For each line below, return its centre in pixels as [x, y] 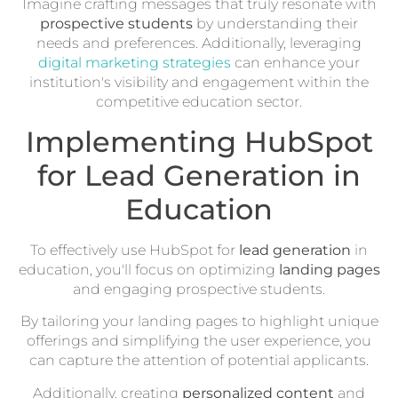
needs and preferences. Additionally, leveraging [199, 44]
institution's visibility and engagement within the [199, 83]
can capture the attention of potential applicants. [199, 361]
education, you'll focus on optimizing [148, 269]
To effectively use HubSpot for [135, 250]
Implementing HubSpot [199, 141]
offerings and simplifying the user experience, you [199, 341]
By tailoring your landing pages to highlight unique [199, 322]
